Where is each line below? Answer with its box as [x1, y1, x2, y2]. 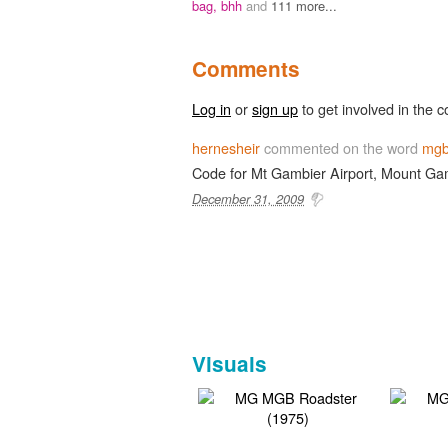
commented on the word [260, 136, 422, 158]
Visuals [192, 348, 267, 378]
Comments [192, 53, 300, 83]
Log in [192, 97, 231, 119]
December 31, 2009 [192, 188, 304, 208]
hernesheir [192, 136, 260, 158]
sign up [252, 97, 298, 119]
